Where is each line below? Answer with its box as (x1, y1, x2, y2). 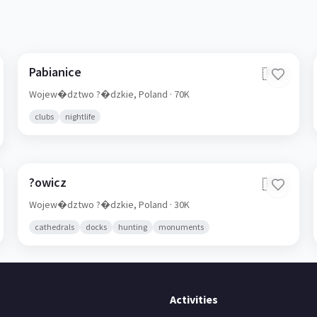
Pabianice (29, 64, 82, 80)
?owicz (29, 174, 67, 190)
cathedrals (35, 221, 75, 232)
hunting (118, 221, 148, 232)
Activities (170, 292, 218, 306)
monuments (158, 221, 204, 232)
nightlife (65, 111, 96, 122)
